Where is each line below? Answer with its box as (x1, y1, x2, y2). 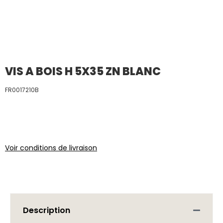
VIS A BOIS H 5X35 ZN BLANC (5, 64, 161, 79)
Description (23, 205, 70, 216)
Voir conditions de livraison (5, 143, 97, 153)
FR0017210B (5, 86, 39, 94)
